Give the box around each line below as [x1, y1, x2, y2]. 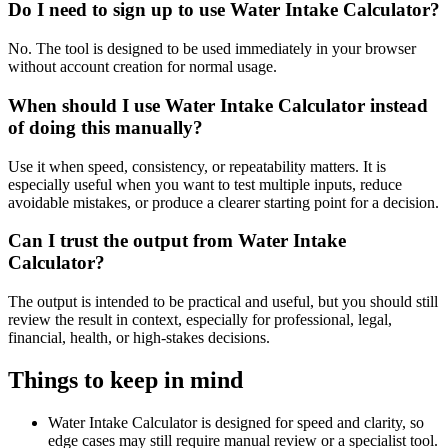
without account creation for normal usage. [8, 58, 277, 76]
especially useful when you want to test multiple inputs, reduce [8, 175, 402, 193]
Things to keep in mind [8, 366, 243, 393]
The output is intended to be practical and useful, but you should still [8, 292, 438, 310]
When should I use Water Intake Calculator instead [8, 94, 428, 116]
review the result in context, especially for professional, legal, [8, 310, 392, 328]
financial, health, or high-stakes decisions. [8, 328, 270, 346]
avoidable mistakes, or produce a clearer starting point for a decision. [8, 193, 439, 211]
